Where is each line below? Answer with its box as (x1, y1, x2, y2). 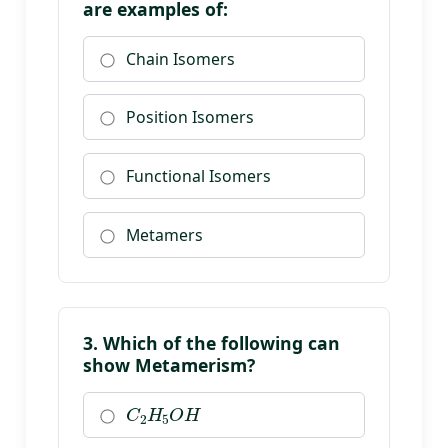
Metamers (126, 223, 203, 246)
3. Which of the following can (83, 330, 340, 355)
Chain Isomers (126, 47, 235, 70)
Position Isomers (126, 106, 254, 129)
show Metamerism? (83, 352, 255, 377)
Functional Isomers (126, 165, 271, 188)
